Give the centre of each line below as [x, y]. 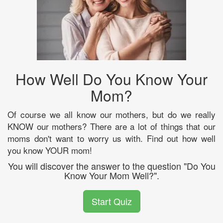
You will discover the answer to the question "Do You [111, 166]
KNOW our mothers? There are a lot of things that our [111, 126]
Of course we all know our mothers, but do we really [111, 114]
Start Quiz [111, 201]
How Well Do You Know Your [111, 79]
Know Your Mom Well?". [111, 175]
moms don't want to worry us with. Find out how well [111, 138]
